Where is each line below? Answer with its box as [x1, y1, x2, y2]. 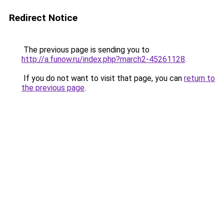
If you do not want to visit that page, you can [21, 73, 184, 83]
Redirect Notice [9, 12, 77, 23]
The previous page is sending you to [21, 45, 149, 54]
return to [184, 73, 215, 83]
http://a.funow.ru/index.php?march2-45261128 [21, 54, 185, 64]
